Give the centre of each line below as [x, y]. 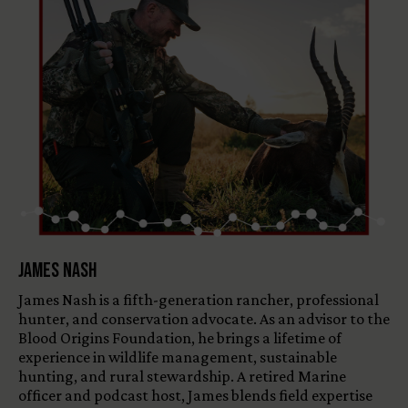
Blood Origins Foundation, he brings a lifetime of [180, 337]
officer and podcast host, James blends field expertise [195, 395]
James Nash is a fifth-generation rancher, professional [199, 299]
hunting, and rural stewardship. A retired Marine [182, 376]
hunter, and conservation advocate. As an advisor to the [204, 318]
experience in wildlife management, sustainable [178, 357]
